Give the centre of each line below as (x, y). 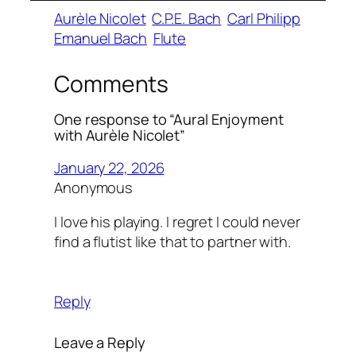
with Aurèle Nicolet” (120, 134)
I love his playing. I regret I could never (177, 222)
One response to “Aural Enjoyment (169, 118)
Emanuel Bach (101, 38)
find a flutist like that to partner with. (172, 242)
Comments (112, 84)
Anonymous (94, 187)
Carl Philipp (264, 18)
